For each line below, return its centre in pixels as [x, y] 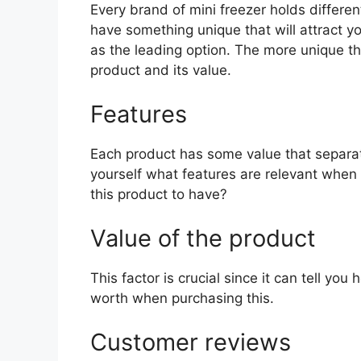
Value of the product [203, 239]
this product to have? [159, 195]
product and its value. [161, 71]
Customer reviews [191, 342]
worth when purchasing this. [182, 299]
